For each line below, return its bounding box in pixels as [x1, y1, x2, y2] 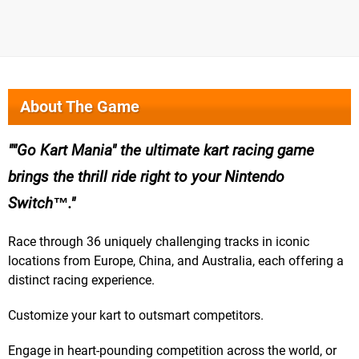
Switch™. [8, 194, 71, 213]
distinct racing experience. [8, 272, 155, 288]
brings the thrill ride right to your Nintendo [8, 167, 284, 187]
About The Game [20, 97, 139, 117]
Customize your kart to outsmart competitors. [8, 308, 264, 324]
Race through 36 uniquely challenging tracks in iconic [8, 234, 309, 250]
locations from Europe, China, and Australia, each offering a [8, 253, 344, 269]
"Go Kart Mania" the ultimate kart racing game [12, 141, 314, 160]
